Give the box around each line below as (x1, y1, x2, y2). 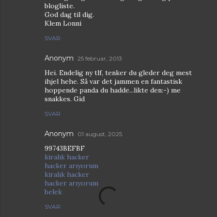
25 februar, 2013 (77, 54, 122, 62)
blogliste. (45, 1, 75, 10)
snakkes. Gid (45, 94, 85, 103)
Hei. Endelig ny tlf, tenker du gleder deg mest (45, 68, 192, 77)
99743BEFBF (45, 143, 85, 153)
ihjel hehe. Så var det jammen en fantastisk (45, 77, 182, 86)
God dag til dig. (45, 10, 94, 19)
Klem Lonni (45, 18, 81, 28)
